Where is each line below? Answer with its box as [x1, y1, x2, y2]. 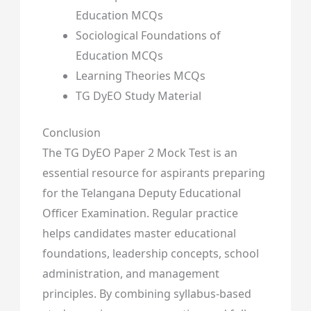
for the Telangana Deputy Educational [42, 185, 241, 201]
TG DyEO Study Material [75, 88, 201, 104]
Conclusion [42, 125, 101, 141]
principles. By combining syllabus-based [42, 286, 251, 302]
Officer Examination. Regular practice [42, 205, 238, 221]
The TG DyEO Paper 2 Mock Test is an [42, 145, 237, 161]
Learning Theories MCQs [75, 68, 205, 84]
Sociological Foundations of [75, 28, 221, 44]
